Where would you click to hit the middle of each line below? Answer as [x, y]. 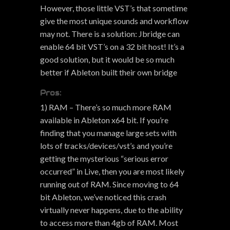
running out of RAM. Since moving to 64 [109, 184]
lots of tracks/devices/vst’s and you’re [106, 145]
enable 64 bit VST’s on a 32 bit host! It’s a [112, 46]
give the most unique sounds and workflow [114, 21]
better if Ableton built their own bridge [108, 72]
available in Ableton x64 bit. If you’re [104, 120]
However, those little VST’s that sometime [113, 8]
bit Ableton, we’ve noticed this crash [103, 197]
